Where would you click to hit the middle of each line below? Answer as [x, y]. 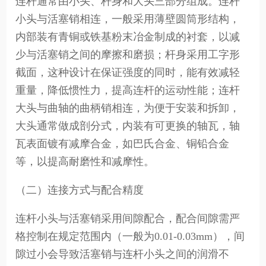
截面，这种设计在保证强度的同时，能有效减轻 [128, 72]
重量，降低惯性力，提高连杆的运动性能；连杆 [128, 90]
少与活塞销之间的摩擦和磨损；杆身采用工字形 [128, 54]
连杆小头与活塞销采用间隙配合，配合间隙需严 [128, 218]
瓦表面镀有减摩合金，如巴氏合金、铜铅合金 [123, 143]
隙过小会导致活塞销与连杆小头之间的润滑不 [123, 254]
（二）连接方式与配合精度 [80, 190]
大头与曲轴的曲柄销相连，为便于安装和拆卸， [128, 108]
